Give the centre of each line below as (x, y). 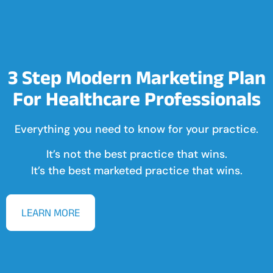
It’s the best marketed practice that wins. (136, 171)
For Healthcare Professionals (136, 98)
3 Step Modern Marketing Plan (136, 77)
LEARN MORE (51, 212)
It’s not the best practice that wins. (136, 154)
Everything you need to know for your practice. (136, 129)
